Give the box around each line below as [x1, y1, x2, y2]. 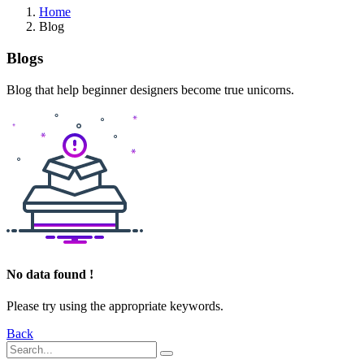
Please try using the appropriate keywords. [6, 299, 223, 314]
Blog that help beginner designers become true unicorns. [6, 82, 294, 97]
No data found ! [6, 266, 93, 281]
